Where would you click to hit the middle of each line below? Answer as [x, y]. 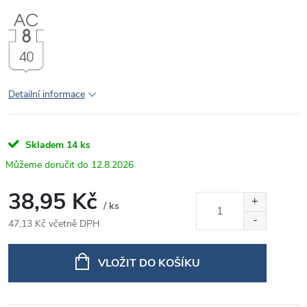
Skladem [43, 145]
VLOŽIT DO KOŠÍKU [149, 263]
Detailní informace [47, 94]
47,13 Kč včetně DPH [54, 223]
